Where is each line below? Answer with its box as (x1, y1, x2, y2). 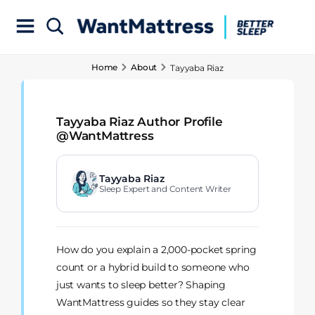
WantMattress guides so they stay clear (56, 296, 245, 309)
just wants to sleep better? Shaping (56, 278, 226, 292)
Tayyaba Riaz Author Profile (56, 114, 223, 129)
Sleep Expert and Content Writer (99, 184, 231, 195)
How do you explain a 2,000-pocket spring (56, 243, 257, 257)
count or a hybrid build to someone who (56, 261, 250, 274)
